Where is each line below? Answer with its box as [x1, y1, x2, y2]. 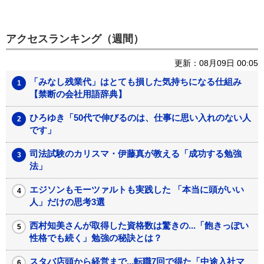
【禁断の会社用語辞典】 [29, 88, 127, 99]
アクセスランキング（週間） [6, 32, 144, 45]
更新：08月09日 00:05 [174, 58, 258, 68]
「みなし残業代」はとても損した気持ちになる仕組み [29, 76, 250, 87]
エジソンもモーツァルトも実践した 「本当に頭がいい [29, 184, 244, 194]
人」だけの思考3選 [29, 196, 105, 207]
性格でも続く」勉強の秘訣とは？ [29, 232, 162, 243]
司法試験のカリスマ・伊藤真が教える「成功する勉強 [29, 148, 242, 159]
